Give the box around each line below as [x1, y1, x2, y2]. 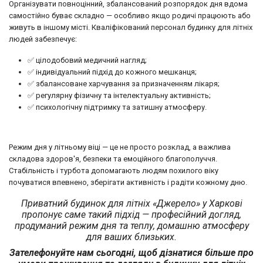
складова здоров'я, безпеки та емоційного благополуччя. [9, 154, 217, 163]
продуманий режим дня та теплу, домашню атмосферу [14, 220, 249, 231]
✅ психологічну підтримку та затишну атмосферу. [28, 102, 207, 112]
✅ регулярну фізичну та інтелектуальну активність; [28, 90, 211, 100]
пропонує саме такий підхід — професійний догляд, [22, 208, 241, 220]
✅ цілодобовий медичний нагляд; [28, 55, 147, 65]
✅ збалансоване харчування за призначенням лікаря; [28, 79, 220, 88]
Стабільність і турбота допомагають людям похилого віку [9, 166, 218, 175]
